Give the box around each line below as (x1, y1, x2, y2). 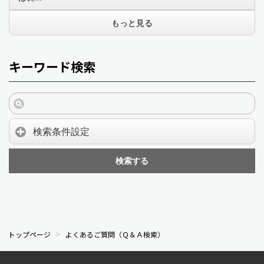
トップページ (8, 229, 51, 239)
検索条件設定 (33, 126, 90, 137)
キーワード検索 (9, 57, 95, 75)
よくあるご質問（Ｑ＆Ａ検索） (65, 229, 164, 239)
